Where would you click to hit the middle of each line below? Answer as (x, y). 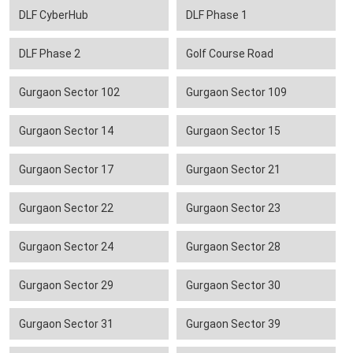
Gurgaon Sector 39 (233, 324)
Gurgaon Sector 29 (66, 286)
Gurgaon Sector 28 (233, 247)
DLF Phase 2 (50, 54)
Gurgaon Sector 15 (233, 131)
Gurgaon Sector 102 (69, 93)
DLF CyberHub (54, 15)
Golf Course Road (230, 54)
